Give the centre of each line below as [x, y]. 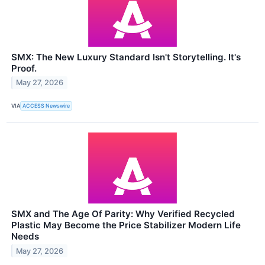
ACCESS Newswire [46, 106]
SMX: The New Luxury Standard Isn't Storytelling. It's [126, 57]
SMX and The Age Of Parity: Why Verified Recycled [123, 214]
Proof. [24, 68]
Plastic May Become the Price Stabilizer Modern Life [126, 225]
